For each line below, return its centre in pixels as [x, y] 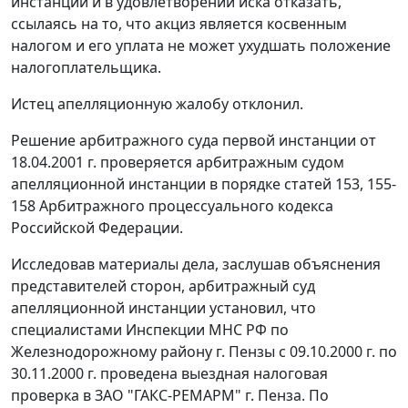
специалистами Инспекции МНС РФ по [150, 330]
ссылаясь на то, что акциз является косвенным [179, 24]
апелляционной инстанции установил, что [163, 308]
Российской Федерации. [97, 228]
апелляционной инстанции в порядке [148, 184]
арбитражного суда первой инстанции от [226, 141]
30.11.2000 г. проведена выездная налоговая [169, 374]
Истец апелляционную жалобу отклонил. [157, 104]
